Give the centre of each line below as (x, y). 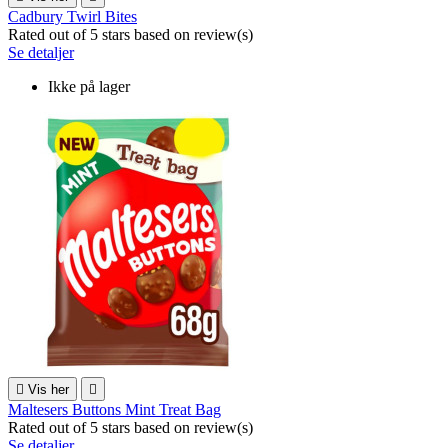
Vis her (48, 390)
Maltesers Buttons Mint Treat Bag (114, 410)
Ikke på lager (89, 87)
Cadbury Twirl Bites (72, 17)
